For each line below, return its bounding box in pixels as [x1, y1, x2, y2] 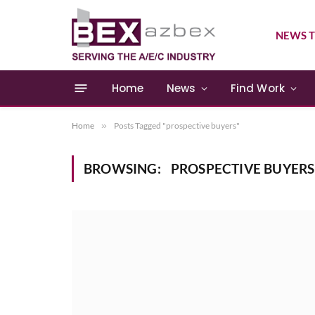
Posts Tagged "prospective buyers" [114, 120, 240, 131]
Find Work [230, 80, 285, 96]
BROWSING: [84, 160, 164, 176]
